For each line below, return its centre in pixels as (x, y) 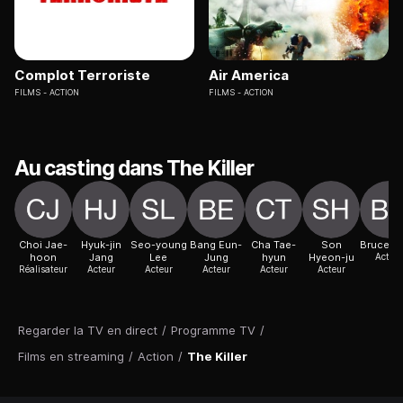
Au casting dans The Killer (134, 169)
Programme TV (213, 331)
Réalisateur (43, 269)
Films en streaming (71, 357)
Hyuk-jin (101, 245)
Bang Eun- (216, 245)
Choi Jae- (43, 245)
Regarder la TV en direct (88, 331)
